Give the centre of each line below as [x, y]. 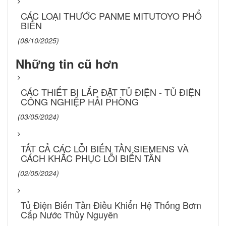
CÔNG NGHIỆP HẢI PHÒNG [80, 101]
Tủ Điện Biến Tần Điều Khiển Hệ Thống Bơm [111, 205]
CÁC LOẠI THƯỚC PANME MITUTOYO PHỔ [111, 15]
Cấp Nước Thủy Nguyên [69, 214]
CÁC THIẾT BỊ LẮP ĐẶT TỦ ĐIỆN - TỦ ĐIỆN [111, 92]
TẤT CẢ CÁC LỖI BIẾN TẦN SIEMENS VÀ [105, 148]
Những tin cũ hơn [67, 63]
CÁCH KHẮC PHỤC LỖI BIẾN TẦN [91, 158]
